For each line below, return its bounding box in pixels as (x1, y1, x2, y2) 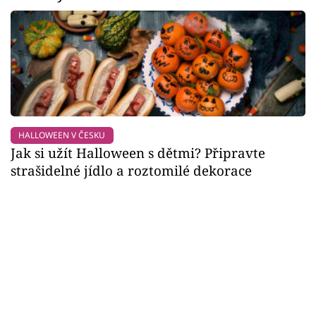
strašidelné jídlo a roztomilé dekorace (11, 162, 252, 180)
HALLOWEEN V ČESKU (18, 129, 106, 142)
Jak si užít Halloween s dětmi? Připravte (11, 144, 265, 162)
